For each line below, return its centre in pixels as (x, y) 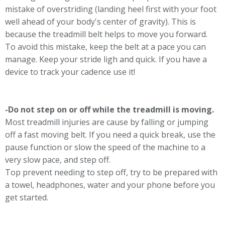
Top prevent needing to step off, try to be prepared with (111, 172)
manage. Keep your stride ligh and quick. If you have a (106, 59)
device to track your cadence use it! (70, 72)
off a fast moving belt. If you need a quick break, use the (110, 135)
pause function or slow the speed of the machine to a (105, 147)
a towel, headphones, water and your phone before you (110, 185)
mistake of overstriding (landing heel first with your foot (111, 9)
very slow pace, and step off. (58, 160)
